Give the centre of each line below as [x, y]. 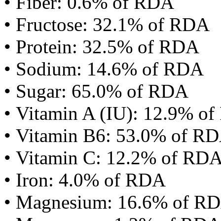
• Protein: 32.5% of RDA [102, 47]
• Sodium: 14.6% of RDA [104, 69]
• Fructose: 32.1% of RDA [107, 24]
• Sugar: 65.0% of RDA [96, 91]
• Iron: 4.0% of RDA [85, 180]
